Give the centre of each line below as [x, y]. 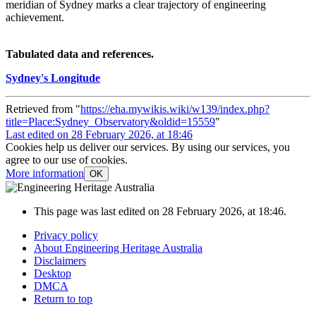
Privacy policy [66, 235]
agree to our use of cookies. [67, 159]
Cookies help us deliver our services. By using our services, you [148, 147]
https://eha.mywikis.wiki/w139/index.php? [175, 109]
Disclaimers [60, 260]
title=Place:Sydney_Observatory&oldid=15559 [110, 121]
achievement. [35, 17]
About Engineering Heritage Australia [118, 248]
